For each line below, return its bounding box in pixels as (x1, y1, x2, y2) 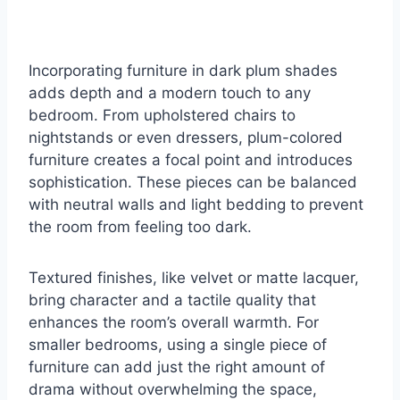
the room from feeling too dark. (29, 218, 252, 237)
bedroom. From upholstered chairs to (29, 106, 296, 125)
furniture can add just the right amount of (29, 358, 325, 377)
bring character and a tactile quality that (29, 291, 316, 310)
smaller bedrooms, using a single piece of (29, 336, 327, 354)
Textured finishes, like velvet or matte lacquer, (29, 269, 359, 287)
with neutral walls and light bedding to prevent (29, 196, 363, 214)
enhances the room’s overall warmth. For (29, 313, 319, 332)
